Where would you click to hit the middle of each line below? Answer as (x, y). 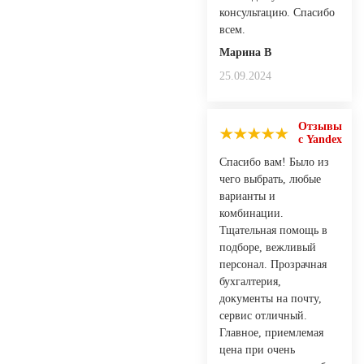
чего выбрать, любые (270, 179)
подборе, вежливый (268, 247)
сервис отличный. (263, 315)
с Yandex (320, 139)
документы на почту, (271, 298)
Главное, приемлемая (271, 332)
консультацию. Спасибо (277, 12)
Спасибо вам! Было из (274, 162)
